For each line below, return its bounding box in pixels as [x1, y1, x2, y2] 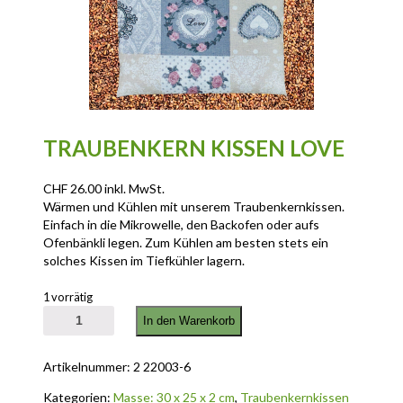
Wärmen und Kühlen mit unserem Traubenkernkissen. [43, 198, 345, 214]
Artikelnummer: [43, 358, 134, 374]
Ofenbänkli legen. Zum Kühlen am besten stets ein [43, 234, 329, 250]
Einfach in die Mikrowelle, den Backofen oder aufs [43, 216, 320, 232]
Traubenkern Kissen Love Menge [42, 302, 229, 318]
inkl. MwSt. [104, 180, 166, 196]
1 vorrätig [43, 289, 94, 304]
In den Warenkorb [143, 314, 236, 328]
